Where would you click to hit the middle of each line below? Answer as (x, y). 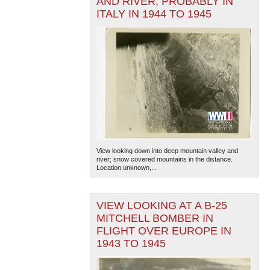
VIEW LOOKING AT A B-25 (162, 205)
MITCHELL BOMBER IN (155, 218)
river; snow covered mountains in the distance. (164, 159)
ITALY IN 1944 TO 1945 (154, 14)
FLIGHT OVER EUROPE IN (164, 231)
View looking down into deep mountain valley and (167, 150)
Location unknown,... (126, 167)
